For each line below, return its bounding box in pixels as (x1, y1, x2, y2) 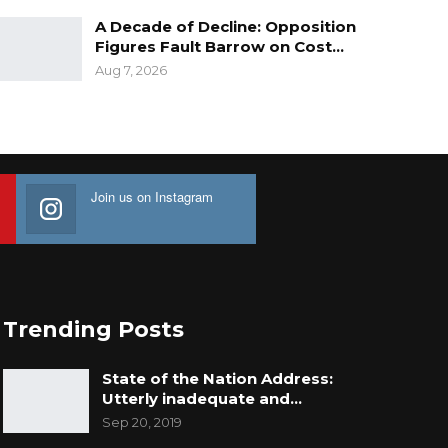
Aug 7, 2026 (94, 62, 167, 79)
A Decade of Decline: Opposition (94, 17, 356, 37)
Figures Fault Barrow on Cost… (94, 37, 344, 57)
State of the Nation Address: (101, 369, 333, 389)
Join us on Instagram (91, 187, 213, 207)
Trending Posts (2, 316, 184, 344)
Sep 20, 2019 (101, 414, 182, 431)
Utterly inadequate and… (101, 389, 302, 409)
